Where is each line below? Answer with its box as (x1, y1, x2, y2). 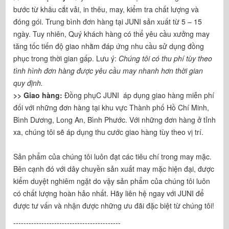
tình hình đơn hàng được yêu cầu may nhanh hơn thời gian (13, 65, 203, 76)
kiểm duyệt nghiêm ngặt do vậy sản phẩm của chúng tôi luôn (13, 175, 210, 186)
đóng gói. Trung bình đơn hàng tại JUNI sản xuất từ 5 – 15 (13, 16, 202, 27)
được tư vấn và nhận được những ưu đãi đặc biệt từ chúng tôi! (13, 200, 214, 211)
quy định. (13, 77, 43, 88)
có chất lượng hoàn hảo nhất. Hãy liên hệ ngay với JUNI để (13, 188, 204, 198)
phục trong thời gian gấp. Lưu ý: (13, 53, 117, 63)
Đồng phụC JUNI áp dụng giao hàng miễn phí (62, 89, 214, 100)
